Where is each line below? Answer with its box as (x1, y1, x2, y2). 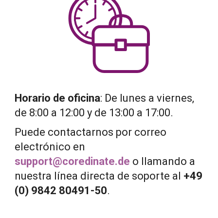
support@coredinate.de (15, 155, 130, 168)
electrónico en (15, 141, 85, 153)
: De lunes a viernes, (100, 91, 194, 104)
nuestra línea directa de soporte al (15, 170, 183, 182)
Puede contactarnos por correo (15, 126, 166, 139)
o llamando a (130, 155, 195, 168)
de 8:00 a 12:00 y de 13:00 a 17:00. (15, 106, 173, 119)
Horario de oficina (15, 91, 100, 104)
